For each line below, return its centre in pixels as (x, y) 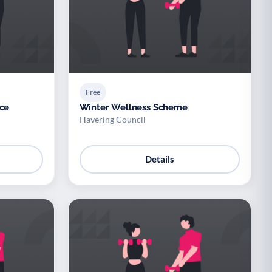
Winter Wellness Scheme (133, 107)
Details (159, 159)
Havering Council (112, 119)
